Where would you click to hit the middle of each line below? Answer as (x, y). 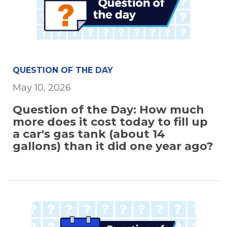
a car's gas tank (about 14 (89, 134)
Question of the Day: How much (108, 110)
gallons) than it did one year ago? (113, 146)
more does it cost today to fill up (110, 122)
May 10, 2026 (42, 88)
